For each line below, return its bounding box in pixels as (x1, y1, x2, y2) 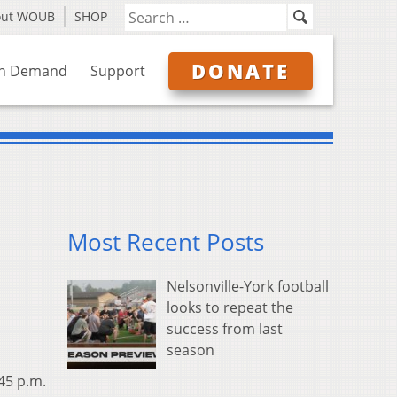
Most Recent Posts (67, 227, 264, 259)
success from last (167, 319, 283, 339)
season (167, 340, 214, 361)
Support (90, 61, 145, 81)
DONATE (191, 58, 290, 84)
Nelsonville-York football (167, 276, 329, 297)
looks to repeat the (167, 298, 293, 318)
